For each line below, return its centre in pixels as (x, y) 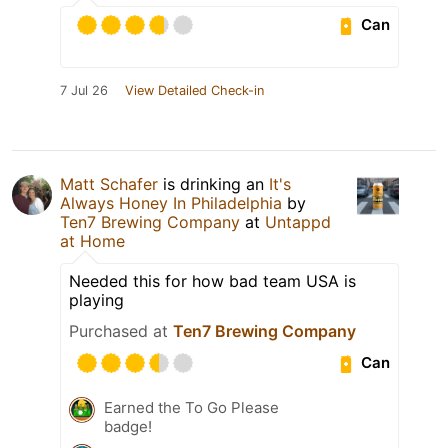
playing (96, 299)
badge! (128, 426)
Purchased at (121, 330)
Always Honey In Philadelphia (171, 202)
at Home (92, 240)
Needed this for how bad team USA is (212, 280)
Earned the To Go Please (191, 407)
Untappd (298, 221)
